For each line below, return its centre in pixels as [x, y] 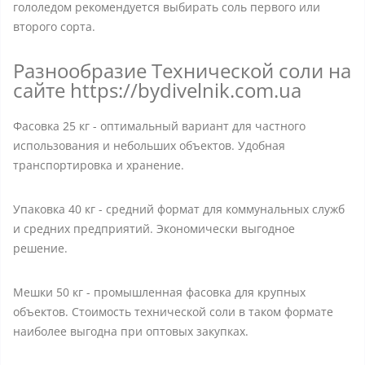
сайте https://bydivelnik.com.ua [157, 90]
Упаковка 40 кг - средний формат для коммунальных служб [179, 209]
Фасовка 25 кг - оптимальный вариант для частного [159, 126]
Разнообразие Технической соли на [182, 70]
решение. [40, 248]
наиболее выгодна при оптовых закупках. [131, 331]
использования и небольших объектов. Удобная [149, 145]
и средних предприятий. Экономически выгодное [154, 229]
